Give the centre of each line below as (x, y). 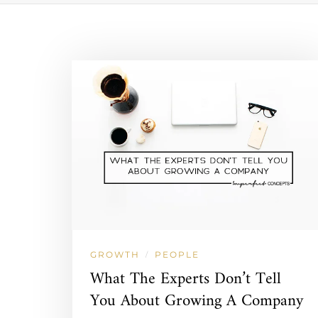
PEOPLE (177, 255)
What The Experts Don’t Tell (186, 280)
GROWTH (115, 255)
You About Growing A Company (197, 302)
